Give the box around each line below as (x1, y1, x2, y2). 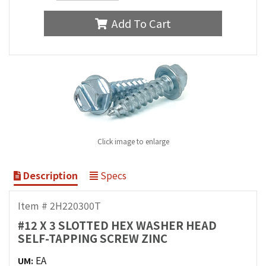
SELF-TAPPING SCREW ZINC (18, 230, 168, 246)
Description (21, 167, 78, 182)
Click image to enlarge (97, 135, 169, 146)
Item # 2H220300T (18, 198, 102, 213)
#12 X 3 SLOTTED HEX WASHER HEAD (18, 217, 217, 233)
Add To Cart (111, 15, 171, 31)
